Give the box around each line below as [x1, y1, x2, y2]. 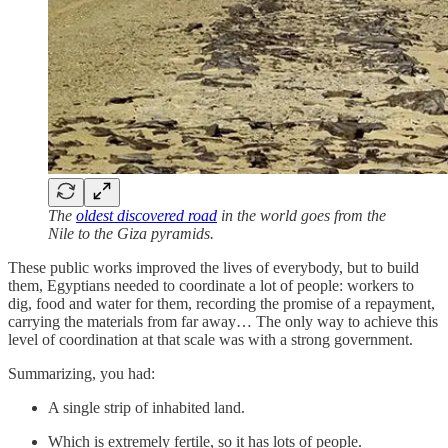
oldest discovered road [76, 207, 217, 225]
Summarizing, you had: [8, 365, 159, 383]
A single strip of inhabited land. [48, 399, 245, 417]
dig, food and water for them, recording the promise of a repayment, [8, 295, 435, 313]
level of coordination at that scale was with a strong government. [8, 331, 413, 349]
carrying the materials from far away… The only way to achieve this [8, 313, 438, 331]
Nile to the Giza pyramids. [48, 225, 214, 243]
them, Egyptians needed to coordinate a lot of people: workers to [8, 277, 414, 295]
